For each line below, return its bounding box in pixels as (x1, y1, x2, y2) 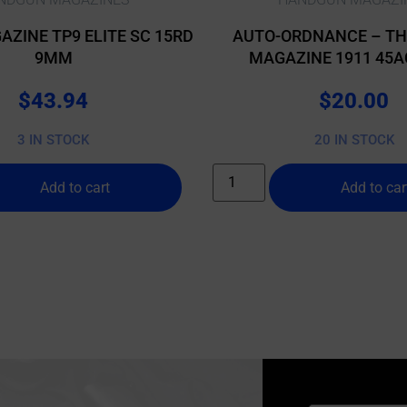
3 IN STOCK (17, 132, 89, 149)
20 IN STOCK (313, 132, 394, 149)
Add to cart (40, 178, 111, 196)
